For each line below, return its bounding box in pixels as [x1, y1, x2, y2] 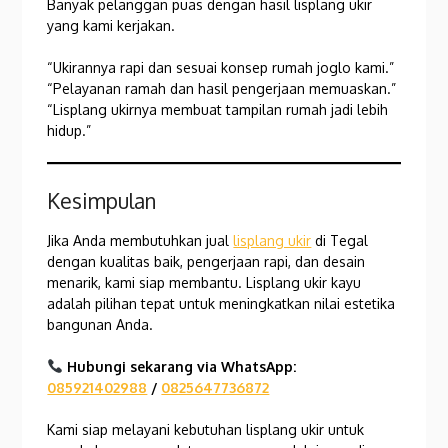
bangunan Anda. [47, 315, 154, 333]
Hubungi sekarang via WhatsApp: [67, 357, 297, 375]
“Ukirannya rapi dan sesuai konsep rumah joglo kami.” [47, 58, 395, 76]
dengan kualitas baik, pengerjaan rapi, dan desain [47, 252, 366, 270]
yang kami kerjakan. [47, 16, 176, 34]
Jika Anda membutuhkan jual [47, 231, 234, 249]
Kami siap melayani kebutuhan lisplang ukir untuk [47, 420, 365, 438]
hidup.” [47, 121, 92, 139]
